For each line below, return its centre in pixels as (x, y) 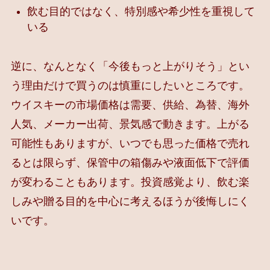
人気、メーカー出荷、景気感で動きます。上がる (130, 124)
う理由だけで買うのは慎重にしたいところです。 (130, 85)
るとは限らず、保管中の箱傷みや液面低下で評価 (130, 162)
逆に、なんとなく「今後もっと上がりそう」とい (130, 66)
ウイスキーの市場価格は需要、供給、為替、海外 (130, 105)
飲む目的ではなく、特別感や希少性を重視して (141, 12)
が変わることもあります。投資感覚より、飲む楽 (130, 182)
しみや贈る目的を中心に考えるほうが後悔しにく (130, 201)
